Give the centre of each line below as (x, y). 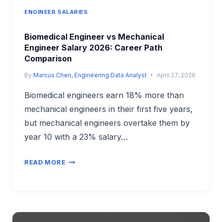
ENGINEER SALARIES (56, 12)
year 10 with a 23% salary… (76, 137)
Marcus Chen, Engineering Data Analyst (90, 75)
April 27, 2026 (176, 75)
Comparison (48, 58)
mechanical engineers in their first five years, (109, 109)
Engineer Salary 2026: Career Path (93, 47)
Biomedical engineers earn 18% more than (104, 95)
